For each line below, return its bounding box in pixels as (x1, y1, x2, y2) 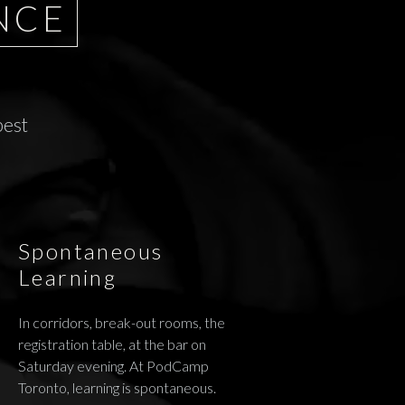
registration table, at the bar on (18, 334, 206, 353)
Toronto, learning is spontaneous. (18, 378, 216, 396)
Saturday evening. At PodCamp (18, 356, 209, 374)
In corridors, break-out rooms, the (18, 313, 225, 331)
